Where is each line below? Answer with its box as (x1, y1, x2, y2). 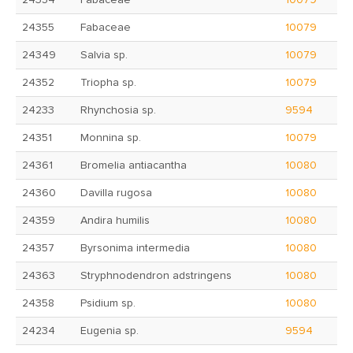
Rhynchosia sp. (80, 105, 156, 116)
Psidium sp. (80, 298, 136, 309)
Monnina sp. (80, 132, 141, 143)
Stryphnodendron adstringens (80, 270, 232, 281)
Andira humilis (80, 215, 150, 226)
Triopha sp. (80, 77, 136, 88)
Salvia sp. (80, 50, 128, 61)
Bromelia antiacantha (80, 160, 187, 171)
